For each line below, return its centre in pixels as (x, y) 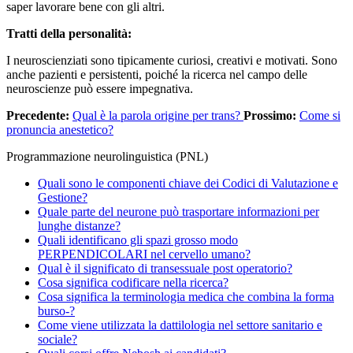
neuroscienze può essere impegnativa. (100, 88)
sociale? (58, 339)
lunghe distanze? (79, 225)
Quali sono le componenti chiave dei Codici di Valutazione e (188, 183)
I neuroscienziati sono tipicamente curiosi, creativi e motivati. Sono (172, 60)
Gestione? (63, 197)
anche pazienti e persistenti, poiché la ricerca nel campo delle (157, 74)
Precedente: (39, 115)
